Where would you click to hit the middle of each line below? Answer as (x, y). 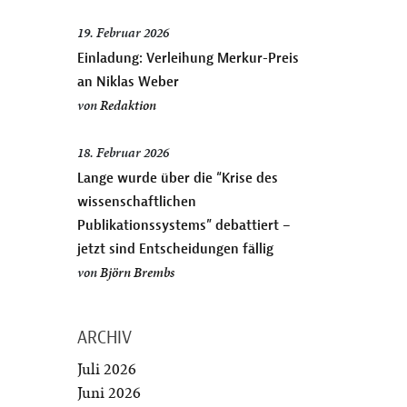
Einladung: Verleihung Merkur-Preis (189, 58)
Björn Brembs (138, 273)
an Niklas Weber (129, 82)
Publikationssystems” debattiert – (184, 225)
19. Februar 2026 (124, 33)
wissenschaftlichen (137, 202)
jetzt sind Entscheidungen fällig (176, 249)
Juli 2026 (107, 369)
